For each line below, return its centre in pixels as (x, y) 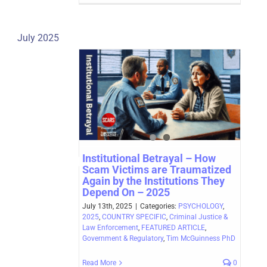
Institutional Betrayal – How (149, 158)
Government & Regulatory (123, 238)
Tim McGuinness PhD (201, 238)
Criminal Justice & (198, 217)
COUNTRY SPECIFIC (134, 217)
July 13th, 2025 (107, 206)
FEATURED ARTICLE (173, 227)
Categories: (159, 206)
